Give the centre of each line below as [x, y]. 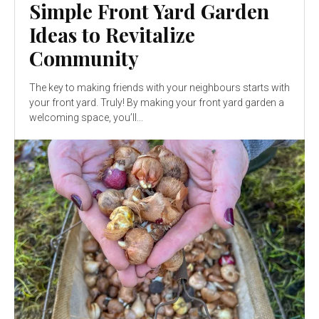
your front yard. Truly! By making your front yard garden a [157, 103]
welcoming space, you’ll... [86, 118]
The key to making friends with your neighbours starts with [159, 88]
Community [84, 58]
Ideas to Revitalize [112, 35]
